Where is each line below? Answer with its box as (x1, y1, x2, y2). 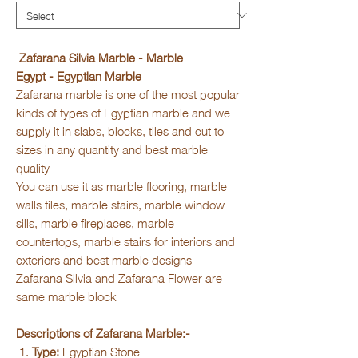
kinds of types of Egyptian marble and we (16, 101, 230, 123)
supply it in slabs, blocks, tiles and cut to (16, 119, 224, 141)
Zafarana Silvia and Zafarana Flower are (16, 266, 222, 288)
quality (16, 156, 53, 178)
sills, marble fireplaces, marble (16, 211, 174, 233)
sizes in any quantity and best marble (16, 137, 208, 160)
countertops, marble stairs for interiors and (16, 229, 235, 252)
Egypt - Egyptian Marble (16, 64, 141, 86)
